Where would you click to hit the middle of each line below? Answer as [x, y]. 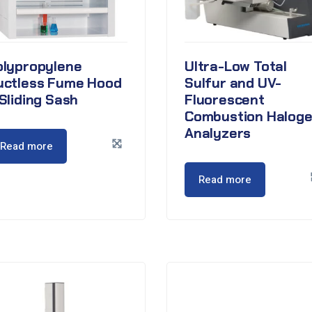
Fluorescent [225, 100]
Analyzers [218, 133]
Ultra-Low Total [236, 66]
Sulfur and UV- [233, 83]
